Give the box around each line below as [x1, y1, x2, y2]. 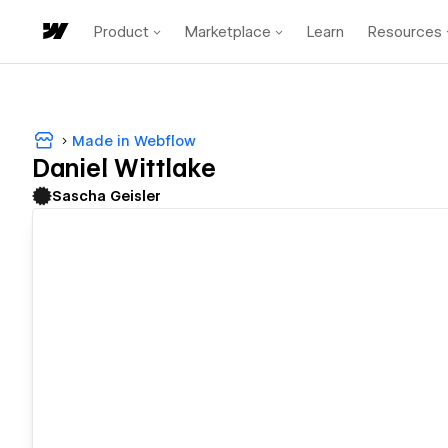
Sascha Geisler [52, 188, 161, 205]
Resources [368, 22, 442, 41]
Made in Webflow [72, 132, 196, 149]
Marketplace [185, 22, 271, 41]
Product [94, 22, 149, 41]
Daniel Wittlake [32, 154, 216, 184]
